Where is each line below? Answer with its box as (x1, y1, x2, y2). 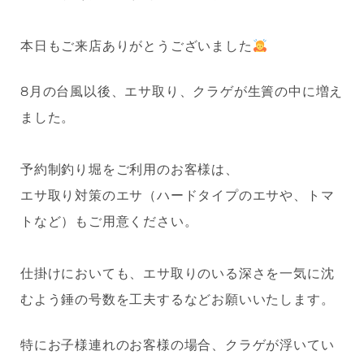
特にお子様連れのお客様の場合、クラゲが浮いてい (20, 337, 335, 353)
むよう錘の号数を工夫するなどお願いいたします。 (20, 292, 335, 308)
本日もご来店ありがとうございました (20, 38, 253, 54)
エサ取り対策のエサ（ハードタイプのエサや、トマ (20, 188, 335, 204)
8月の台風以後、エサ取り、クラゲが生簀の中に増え (20, 84, 344, 100)
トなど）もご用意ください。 (20, 214, 198, 230)
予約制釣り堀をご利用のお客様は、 (20, 162, 239, 178)
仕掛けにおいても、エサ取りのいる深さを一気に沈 (20, 266, 335, 282)
